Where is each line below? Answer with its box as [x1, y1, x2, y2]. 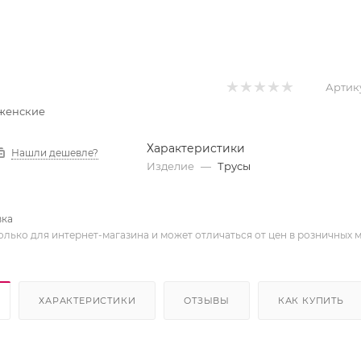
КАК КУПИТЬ [277, 294, 344, 306]
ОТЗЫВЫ [184, 294, 230, 306]
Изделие [146, 160, 197, 172]
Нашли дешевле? [11, 147, 98, 159]
